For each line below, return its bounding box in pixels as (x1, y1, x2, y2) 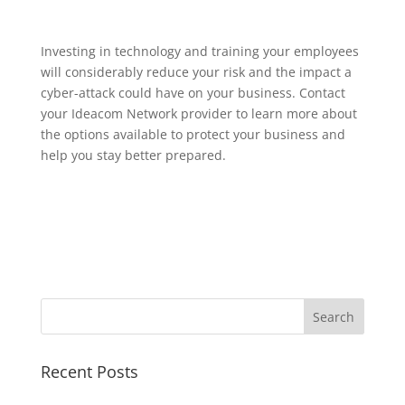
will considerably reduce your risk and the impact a (40, 62, 352, 80)
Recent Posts (40, 360, 138, 382)
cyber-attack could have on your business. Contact (40, 83, 345, 101)
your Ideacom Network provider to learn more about (40, 104, 357, 122)
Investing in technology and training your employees (40, 42, 359, 60)
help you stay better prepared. (40, 146, 226, 164)
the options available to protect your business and (40, 125, 345, 143)
